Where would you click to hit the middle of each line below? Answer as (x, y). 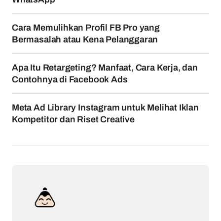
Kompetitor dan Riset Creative (73, 119)
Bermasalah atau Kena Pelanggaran (85, 39)
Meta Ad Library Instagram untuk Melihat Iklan (105, 108)
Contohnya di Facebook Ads (70, 79)
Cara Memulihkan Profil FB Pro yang (86, 28)
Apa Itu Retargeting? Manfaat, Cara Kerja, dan (105, 68)
